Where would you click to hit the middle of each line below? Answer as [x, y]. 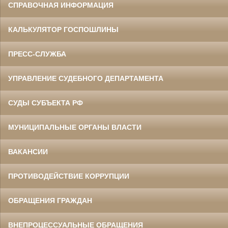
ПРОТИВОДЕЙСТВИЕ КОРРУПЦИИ [69, 176]
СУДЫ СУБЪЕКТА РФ [46, 103]
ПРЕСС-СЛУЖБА [37, 54]
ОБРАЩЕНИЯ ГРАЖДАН [50, 200]
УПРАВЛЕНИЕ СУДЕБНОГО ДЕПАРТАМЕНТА [86, 78]
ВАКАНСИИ [28, 151]
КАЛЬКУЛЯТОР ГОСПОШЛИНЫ [63, 29]
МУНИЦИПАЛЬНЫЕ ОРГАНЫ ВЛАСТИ [75, 127]
